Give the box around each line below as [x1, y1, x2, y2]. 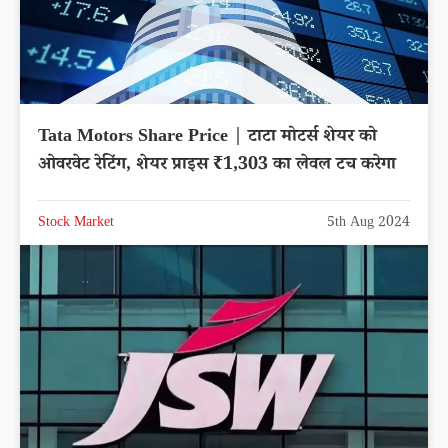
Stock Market [38, 212, 114, 235]
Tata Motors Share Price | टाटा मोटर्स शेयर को [38, 123, 377, 152]
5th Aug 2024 [327, 212, 410, 235]
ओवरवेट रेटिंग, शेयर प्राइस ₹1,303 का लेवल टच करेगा [38, 151, 396, 180]
